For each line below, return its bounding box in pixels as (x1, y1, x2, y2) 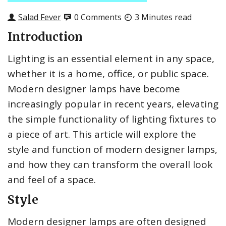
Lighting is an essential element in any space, (8, 52, 214, 66)
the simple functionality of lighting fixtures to (8, 112, 216, 126)
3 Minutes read (135, 12, 192, 23)
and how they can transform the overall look (8, 158, 212, 172)
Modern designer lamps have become (8, 82, 180, 96)
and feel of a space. (8, 173, 96, 187)
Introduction (8, 29, 83, 44)
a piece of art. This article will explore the (8, 128, 196, 141)
